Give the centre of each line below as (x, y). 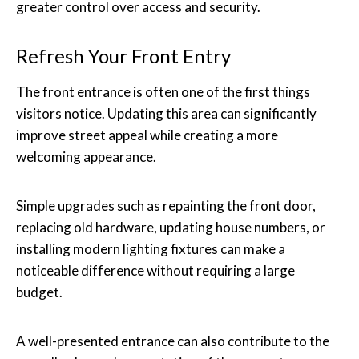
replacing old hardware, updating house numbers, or (171, 227)
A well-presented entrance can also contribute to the (173, 341)
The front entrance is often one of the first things (163, 91)
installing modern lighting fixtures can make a (151, 248)
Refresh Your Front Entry (123, 55)
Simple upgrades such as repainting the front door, (166, 205)
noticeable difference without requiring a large (155, 270)
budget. (39, 292)
